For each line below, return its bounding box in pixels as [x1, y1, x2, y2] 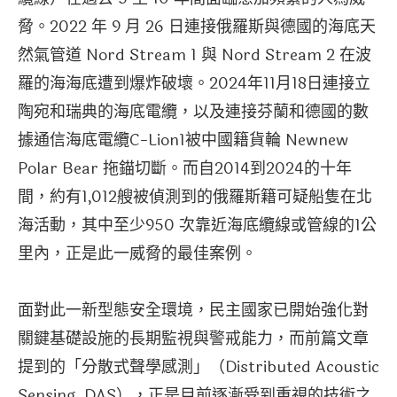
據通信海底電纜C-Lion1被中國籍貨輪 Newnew [18, 128, 348, 153]
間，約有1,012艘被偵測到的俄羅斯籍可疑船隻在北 [18, 184, 372, 210]
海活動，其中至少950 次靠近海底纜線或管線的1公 [18, 213, 377, 238]
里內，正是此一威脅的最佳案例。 [18, 241, 257, 267]
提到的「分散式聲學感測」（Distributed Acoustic [18, 354, 379, 380]
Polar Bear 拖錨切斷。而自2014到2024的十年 [18, 156, 352, 182]
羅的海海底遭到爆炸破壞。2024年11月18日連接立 [18, 71, 370, 97]
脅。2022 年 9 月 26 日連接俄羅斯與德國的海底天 [18, 14, 376, 40]
